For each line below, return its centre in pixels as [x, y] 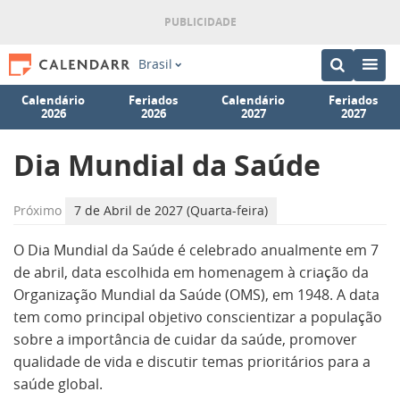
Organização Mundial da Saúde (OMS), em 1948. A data [196, 295]
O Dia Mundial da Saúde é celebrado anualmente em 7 [196, 250]
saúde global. [58, 384]
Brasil [155, 64]
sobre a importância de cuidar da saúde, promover [185, 339]
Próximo [37, 210]
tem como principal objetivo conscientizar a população [198, 317]
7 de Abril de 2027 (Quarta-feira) [171, 210]
